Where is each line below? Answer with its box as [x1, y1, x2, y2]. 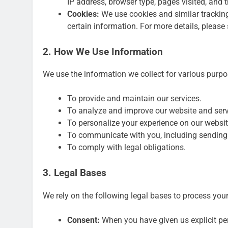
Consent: [67, 215, 100, 225]
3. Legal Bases [43, 167, 106, 179]
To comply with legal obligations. [67, 142, 186, 153]
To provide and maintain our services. [67, 94, 202, 104]
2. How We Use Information [43, 46, 163, 58]
